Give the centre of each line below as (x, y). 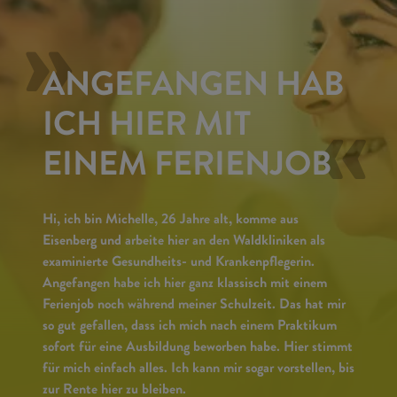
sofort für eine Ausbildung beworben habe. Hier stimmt (198, 348)
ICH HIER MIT (147, 128)
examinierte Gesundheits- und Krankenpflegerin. (179, 263)
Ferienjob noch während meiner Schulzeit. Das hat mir (194, 306)
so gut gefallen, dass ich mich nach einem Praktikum (190, 327)
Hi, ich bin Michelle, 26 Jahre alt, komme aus (171, 221)
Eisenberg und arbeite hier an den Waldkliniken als (184, 242)
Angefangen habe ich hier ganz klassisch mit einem (185, 284)
